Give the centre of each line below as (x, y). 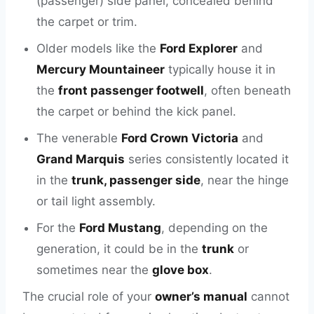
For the (58, 228)
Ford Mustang (120, 228)
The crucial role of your (89, 296)
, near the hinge (245, 180)
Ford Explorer (199, 48)
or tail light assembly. (96, 201)
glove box (180, 270)
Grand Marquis (81, 159)
